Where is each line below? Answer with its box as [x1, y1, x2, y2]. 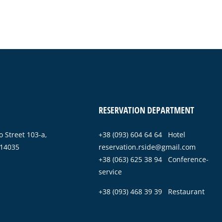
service [99, 166, 122, 176]
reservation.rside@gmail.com [99, 142, 196, 152]
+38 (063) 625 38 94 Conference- [99, 154, 209, 164]
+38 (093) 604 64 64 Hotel [99, 129, 185, 139]
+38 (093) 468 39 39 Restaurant [99, 186, 205, 196]
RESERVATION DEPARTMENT [99, 104, 194, 116]
